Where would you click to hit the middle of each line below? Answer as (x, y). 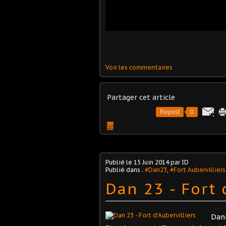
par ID (179, 162)
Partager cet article (141, 97)
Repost (170, 112)
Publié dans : (125, 169)
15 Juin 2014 (151, 162)
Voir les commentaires (139, 67)
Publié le (120, 162)
